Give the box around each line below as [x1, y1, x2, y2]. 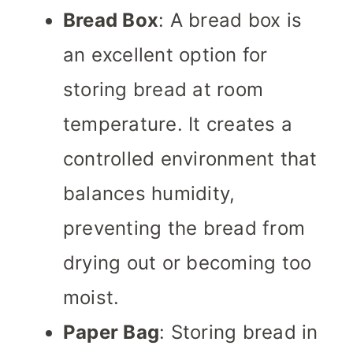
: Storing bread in [159, 321, 318, 344]
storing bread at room [63, 78, 264, 102]
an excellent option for [63, 43, 268, 67]
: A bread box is [158, 9, 303, 32]
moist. [63, 286, 120, 310]
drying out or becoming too [63, 251, 312, 275]
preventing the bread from [63, 217, 305, 240]
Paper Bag [63, 321, 160, 344]
